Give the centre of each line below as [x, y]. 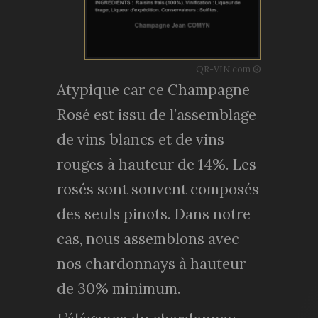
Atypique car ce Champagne [153, 89]
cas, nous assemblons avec [148, 238]
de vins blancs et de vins [141, 139]
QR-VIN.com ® [229, 68]
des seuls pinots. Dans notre [154, 214]
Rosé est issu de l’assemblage [157, 114]
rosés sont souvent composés [158, 189]
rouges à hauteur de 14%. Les [157, 164]
